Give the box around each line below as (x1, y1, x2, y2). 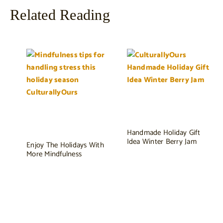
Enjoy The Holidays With (26, 138, 104, 151)
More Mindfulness (26, 147, 82, 160)
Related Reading (10, 6, 110, 23)
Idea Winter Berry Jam (126, 135, 197, 148)
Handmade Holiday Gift (126, 126, 200, 139)
